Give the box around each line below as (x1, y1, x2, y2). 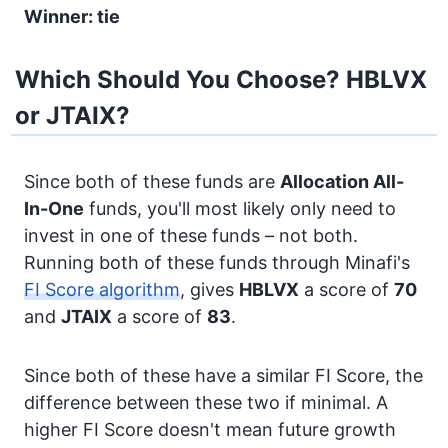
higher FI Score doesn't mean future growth (24, 419, 396, 440)
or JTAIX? (15, 101, 131, 130)
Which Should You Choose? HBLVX (15, 65, 428, 94)
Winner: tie (24, 6, 120, 27)
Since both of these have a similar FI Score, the (24, 365, 423, 386)
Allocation (280, 171, 369, 192)
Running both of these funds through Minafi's (24, 252, 410, 273)
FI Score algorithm (24, 279, 180, 300)
